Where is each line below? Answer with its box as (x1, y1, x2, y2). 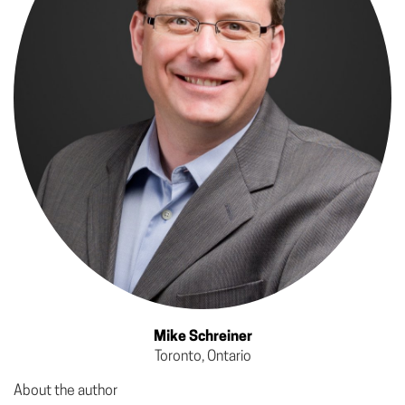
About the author (14, 384, 118, 400)
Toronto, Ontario (154, 350, 251, 365)
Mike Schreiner (153, 330, 252, 345)
